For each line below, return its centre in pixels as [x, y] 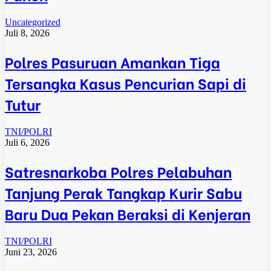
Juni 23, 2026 [31, 252]
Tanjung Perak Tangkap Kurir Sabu [123, 192]
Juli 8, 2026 [27, 33]
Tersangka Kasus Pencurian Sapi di [126, 82]
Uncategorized [33, 22]
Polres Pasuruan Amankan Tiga [113, 61]
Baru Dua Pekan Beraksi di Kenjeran [128, 213]
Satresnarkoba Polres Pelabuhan [118, 171]
